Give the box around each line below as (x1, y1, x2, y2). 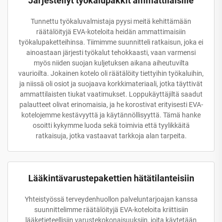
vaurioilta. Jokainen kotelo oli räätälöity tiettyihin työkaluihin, (18, 69, 204, 77)
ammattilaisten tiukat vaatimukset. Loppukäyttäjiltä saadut (19, 90, 203, 98)
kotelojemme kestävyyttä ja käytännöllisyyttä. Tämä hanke (21, 111, 201, 119)
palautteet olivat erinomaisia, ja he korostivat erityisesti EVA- (19, 100, 203, 109)
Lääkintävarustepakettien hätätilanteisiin (28, 172, 194, 183)
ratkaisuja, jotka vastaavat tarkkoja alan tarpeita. (35, 131, 187, 140)
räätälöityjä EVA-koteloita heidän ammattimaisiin (36, 27, 186, 36)
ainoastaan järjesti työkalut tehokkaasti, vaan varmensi (26, 48, 196, 56)
